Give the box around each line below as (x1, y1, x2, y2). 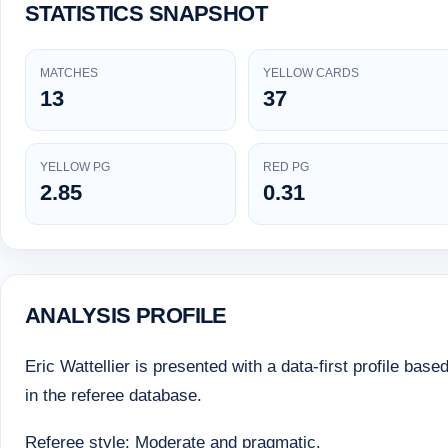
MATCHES (40, 66, 98, 81)
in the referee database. (25, 385, 202, 405)
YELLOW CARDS (262, 66, 359, 81)
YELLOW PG (40, 160, 110, 175)
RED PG (262, 160, 309, 175)
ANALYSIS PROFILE (25, 303, 227, 329)
